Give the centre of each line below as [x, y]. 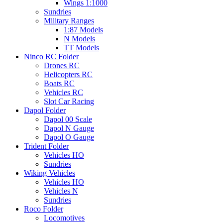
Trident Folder [46, 146]
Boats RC [59, 84]
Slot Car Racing [69, 102]
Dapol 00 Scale [68, 119]
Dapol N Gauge [69, 128]
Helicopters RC [68, 75]
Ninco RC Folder [51, 57]
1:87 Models [83, 30]
